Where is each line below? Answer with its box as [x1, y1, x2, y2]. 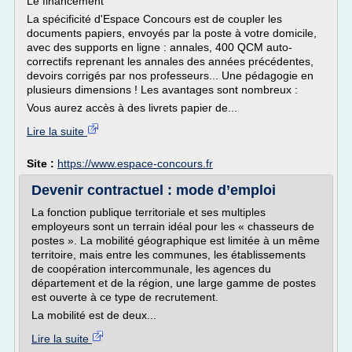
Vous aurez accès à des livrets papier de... [27, 101, 237, 114]
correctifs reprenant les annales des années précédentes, [27, 55, 313, 68]
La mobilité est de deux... [31, 309, 156, 321]
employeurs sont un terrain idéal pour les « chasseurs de [31, 220, 314, 233]
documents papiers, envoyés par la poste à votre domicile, [27, 27, 317, 39]
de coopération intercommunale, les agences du [31, 262, 271, 275]
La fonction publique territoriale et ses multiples [31, 206, 266, 218]
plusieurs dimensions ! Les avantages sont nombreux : [27, 83, 298, 96]
